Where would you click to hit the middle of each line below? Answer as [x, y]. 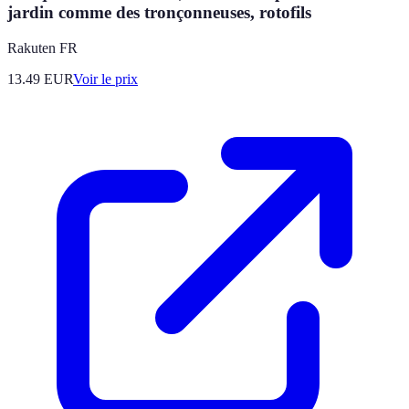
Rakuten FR [42, 47]
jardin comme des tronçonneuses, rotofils [159, 13]
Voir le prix [105, 79]
